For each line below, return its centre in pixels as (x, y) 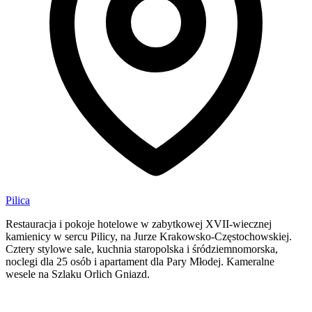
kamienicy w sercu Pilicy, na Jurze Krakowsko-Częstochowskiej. (149, 236)
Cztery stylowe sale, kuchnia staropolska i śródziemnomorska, (142, 249)
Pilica (18, 200)
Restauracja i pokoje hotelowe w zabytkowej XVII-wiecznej (139, 224)
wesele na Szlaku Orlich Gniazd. (78, 274)
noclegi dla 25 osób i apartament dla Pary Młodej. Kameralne (140, 261)
